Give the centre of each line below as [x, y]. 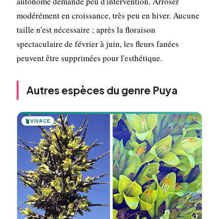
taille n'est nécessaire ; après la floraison [86, 29]
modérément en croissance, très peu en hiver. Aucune [108, 15]
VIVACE [40, 120]
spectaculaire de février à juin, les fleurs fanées [98, 44]
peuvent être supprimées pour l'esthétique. [89, 58]
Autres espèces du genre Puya [102, 90]
